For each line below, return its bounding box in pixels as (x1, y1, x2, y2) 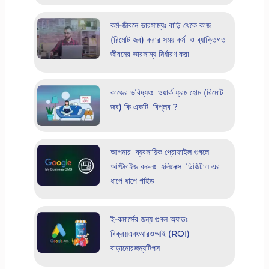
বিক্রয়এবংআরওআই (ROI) (110, 228, 190, 239)
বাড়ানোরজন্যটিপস (110, 242, 160, 253)
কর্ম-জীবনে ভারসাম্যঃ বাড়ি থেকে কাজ (110, 19, 211, 31)
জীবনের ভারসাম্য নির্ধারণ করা (110, 48, 189, 59)
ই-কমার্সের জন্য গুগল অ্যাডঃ (110, 213, 188, 225)
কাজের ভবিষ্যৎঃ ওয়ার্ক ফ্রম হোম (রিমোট (110, 86, 223, 98)
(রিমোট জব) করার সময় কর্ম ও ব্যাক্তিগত (110, 34, 226, 45)
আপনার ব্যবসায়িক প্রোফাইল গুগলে (110, 146, 209, 157)
